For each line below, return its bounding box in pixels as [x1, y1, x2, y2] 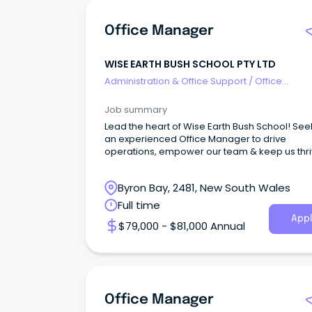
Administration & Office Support [104, 74, 247, 88]
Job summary [104, 103, 167, 117]
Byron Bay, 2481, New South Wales [118, 180, 290, 196]
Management [104, 87, 166, 101]
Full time [118, 198, 160, 213]
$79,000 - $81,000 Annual [118, 218, 245, 233]
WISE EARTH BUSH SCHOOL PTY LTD [104, 57, 276, 72]
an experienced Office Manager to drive [104, 132, 286, 146]
